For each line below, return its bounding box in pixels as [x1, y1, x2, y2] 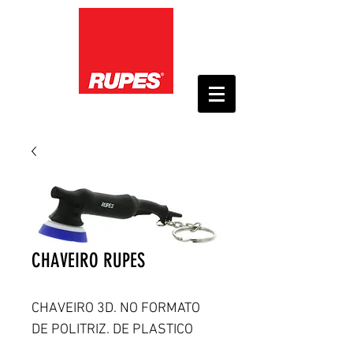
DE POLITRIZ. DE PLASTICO [32, 321, 193, 338]
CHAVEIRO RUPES [32, 249, 145, 272]
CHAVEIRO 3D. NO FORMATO [32, 300, 203, 317]
